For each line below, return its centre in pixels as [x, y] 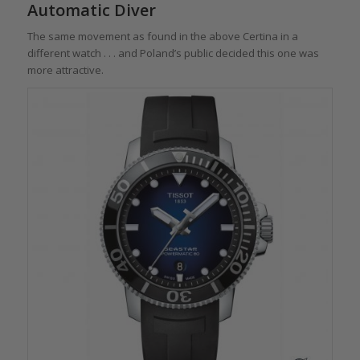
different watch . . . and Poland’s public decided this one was [173, 53]
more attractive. [65, 70]
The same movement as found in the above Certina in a [162, 36]
